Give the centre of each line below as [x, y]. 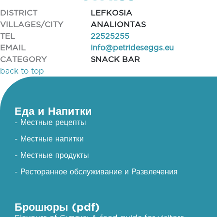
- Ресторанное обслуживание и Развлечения [96, 171]
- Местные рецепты [50, 122]
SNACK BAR [115, 59]
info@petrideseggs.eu [132, 47]
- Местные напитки [49, 139]
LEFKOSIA [111, 13]
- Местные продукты [52, 155]
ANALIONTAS [118, 24]
